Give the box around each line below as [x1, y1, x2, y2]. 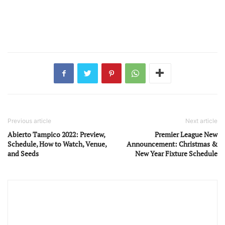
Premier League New [155, 129, 217, 139]
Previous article [8, 117, 51, 125]
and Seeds [8, 148, 39, 158]
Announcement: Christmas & [127, 139, 217, 149]
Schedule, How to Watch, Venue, [8, 139, 106, 149]
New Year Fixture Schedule [135, 148, 217, 158]
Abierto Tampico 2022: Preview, [8, 129, 105, 139]
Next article [185, 117, 217, 125]
